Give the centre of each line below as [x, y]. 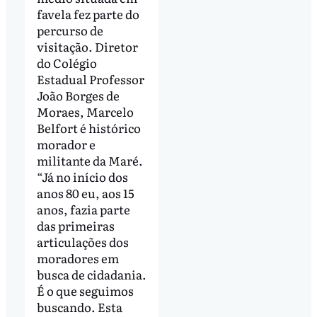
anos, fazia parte [83, 209]
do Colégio [67, 63]
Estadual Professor [90, 79]
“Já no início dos [82, 177]
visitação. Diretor [87, 47]
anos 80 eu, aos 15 [85, 193]
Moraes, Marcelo [85, 112]
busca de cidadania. [91, 275]
